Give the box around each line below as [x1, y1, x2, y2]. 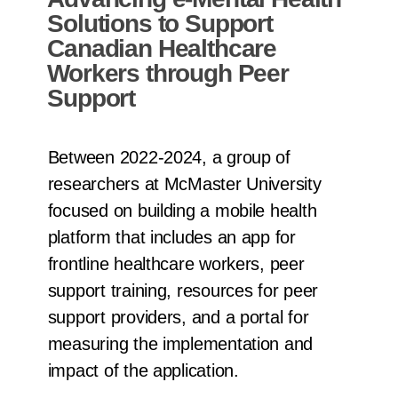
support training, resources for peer [47, 281, 319, 301]
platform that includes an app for [47, 227, 296, 248]
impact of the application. [47, 361, 239, 381]
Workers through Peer [47, 60, 289, 88]
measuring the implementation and [47, 334, 314, 354]
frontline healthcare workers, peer [47, 254, 305, 275]
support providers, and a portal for [47, 307, 309, 328]
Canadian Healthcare [47, 35, 277, 63]
